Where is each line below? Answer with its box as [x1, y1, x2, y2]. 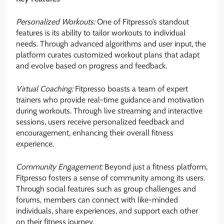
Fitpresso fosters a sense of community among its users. [16, 173, 205, 183]
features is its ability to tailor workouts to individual [16, 28, 185, 38]
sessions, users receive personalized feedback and [16, 117, 184, 127]
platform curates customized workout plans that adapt [16, 50, 199, 60]
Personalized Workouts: [16, 17, 95, 27]
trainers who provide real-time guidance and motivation [16, 95, 204, 105]
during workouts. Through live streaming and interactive [16, 106, 202, 116]
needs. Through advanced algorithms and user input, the [16, 39, 206, 49]
